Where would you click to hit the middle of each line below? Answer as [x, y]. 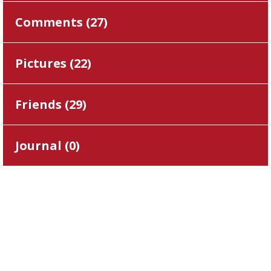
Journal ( [42, 145]
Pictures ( [44, 63]
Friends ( [42, 104]
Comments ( [53, 22]
